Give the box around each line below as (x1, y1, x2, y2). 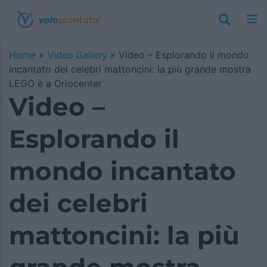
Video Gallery (47, 49, 107, 61)
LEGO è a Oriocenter (9, 77, 102, 89)
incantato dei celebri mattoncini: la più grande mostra (9, 63, 251, 75)
